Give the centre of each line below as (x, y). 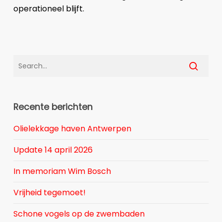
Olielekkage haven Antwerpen (72, 128)
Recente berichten (53, 107)
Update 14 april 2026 (53, 150)
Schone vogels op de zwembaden (79, 214)
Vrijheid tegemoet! (49, 192)
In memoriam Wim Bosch (62, 171)
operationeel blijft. (49, 8)
